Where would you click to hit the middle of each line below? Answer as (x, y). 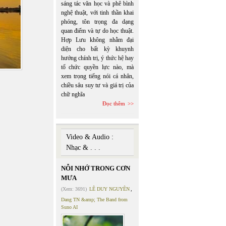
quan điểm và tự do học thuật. (97, 31)
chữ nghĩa (73, 94)
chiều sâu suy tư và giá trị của (97, 85)
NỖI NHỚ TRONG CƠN (95, 168)
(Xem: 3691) (74, 189)
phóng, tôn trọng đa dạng (97, 22)
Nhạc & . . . (83, 148)
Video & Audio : (90, 137)
